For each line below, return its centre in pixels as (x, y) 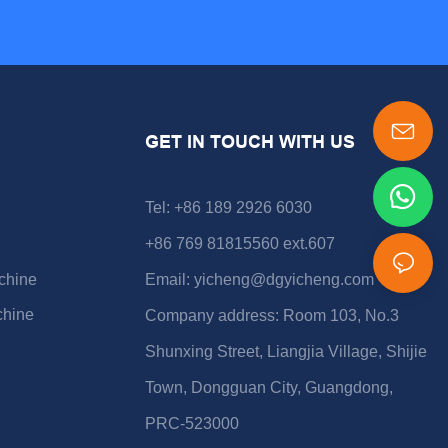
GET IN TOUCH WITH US (249, 142)
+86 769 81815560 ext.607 (239, 244)
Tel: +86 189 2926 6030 (228, 208)
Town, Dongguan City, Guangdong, (268, 388)
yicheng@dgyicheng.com (283, 280)
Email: (169, 280)
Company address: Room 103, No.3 (271, 316)
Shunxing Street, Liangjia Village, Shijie (285, 352)
